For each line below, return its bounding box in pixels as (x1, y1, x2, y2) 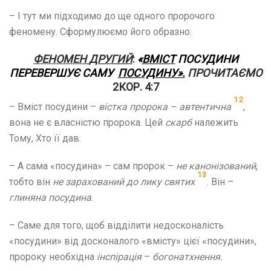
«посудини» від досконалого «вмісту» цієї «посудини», (9, 235, 256, 247)
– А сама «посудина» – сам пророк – (9, 160, 176, 172)
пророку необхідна (9, 250, 97, 263)
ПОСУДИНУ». (117, 66, 185, 79)
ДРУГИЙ (88, 52, 132, 65)
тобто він (9, 175, 50, 188)
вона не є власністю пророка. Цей (9, 116, 165, 128)
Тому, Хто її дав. (9, 132, 81, 144)
